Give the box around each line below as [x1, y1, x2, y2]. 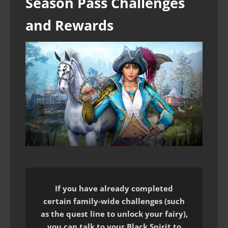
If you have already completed [55, 183, 173, 193]
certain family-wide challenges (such [43, 195, 185, 206]
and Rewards [25, 15, 113, 35]
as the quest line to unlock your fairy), [40, 208, 188, 219]
